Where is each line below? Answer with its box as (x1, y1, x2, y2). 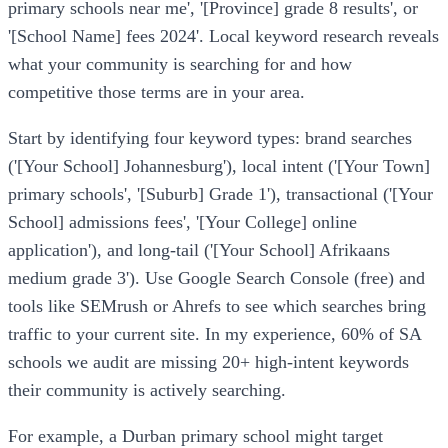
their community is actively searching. (8, 379, 286, 400)
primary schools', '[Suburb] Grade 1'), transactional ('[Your (8, 183, 433, 204)
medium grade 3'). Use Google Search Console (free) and (8, 267, 425, 288)
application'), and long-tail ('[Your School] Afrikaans (8, 239, 390, 260)
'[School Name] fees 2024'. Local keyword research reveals (8, 26, 439, 47)
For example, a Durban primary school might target (8, 425, 383, 446)
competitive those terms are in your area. (8, 82, 305, 103)
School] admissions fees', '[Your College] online (8, 211, 357, 232)
